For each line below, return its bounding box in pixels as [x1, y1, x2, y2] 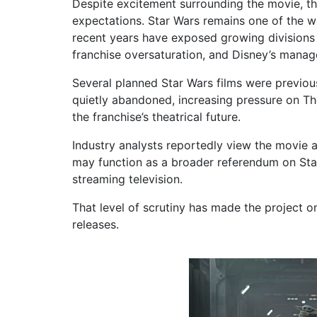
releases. [72, 217, 119, 231]
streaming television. [72, 171, 183, 186]
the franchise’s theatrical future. [72, 109, 241, 124]
